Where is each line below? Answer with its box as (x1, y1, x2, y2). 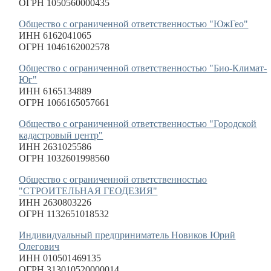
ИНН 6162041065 (19, 30, 92, 41)
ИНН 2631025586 (19, 142, 92, 152)
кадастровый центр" (19, 130, 103, 140)
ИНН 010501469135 (19, 253, 102, 263)
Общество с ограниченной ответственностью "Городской (19, 119, 257, 129)
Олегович (19, 241, 60, 252)
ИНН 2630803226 (19, 197, 92, 207)
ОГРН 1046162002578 (19, 42, 110, 52)
